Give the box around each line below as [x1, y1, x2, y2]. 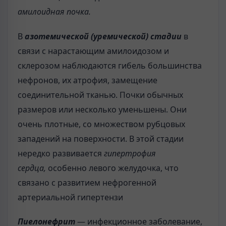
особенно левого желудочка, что [48, 162, 179, 174]
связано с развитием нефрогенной [18, 177, 156, 188]
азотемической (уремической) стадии [25, 30, 184, 42]
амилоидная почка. [18, 6, 91, 18]
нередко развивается [18, 147, 104, 159]
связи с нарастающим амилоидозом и [18, 45, 169, 56]
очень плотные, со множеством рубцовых [18, 118, 185, 130]
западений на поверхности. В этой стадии [18, 133, 184, 144]
